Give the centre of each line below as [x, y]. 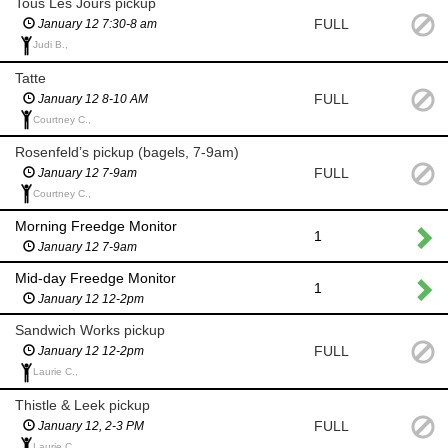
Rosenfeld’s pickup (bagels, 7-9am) [127, 151]
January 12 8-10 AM [91, 98]
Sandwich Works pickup [90, 330]
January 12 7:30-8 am [96, 24]
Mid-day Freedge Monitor [95, 278]
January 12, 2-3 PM [89, 425]
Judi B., [50, 45]
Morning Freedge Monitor [96, 226]
